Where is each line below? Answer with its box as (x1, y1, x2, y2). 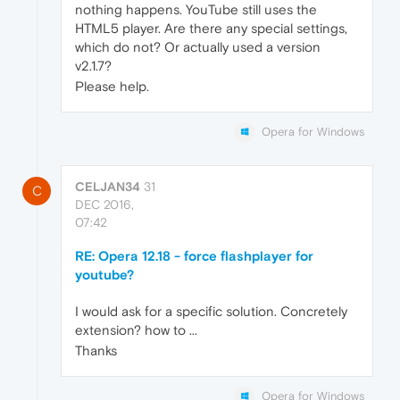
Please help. (75, 78, 149, 94)
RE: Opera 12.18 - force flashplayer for (75, 248, 313, 264)
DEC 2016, (75, 197, 134, 212)
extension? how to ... (75, 322, 197, 338)
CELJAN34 (75, 179, 140, 195)
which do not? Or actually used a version (75, 38, 321, 54)
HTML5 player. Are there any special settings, (75, 20, 347, 36)
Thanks (75, 343, 117, 359)
